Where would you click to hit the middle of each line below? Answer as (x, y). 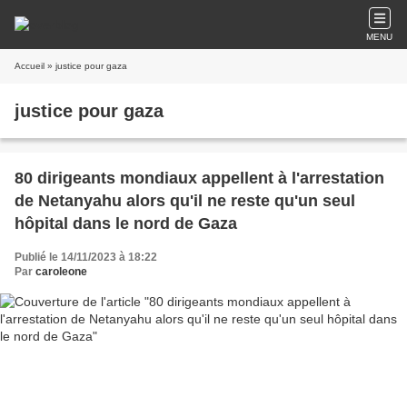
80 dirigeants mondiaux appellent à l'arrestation (199, 178)
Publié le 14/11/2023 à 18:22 (86, 257)
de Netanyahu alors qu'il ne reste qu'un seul (185, 201)
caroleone (61, 272)
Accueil (30, 66)
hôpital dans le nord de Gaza (126, 223)
